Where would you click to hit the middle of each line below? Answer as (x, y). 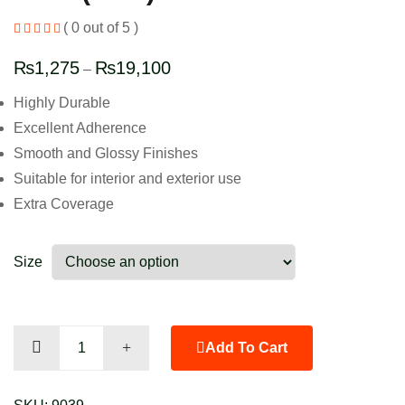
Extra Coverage (64, 204)
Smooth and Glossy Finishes (106, 154)
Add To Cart (246, 348)
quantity (38, 388)
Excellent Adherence (80, 128)
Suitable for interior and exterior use (127, 179)
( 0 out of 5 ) (101, 28)
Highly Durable (62, 103)
